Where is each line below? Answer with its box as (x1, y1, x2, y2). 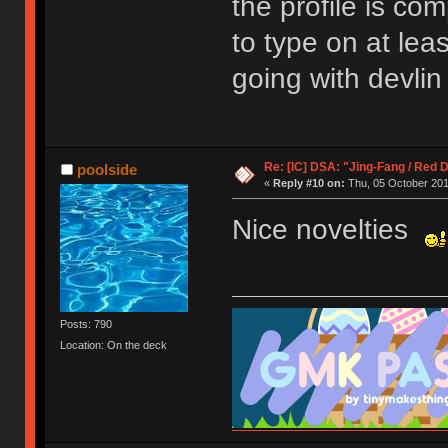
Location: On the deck (60, 338, 168, 351)
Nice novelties (231, 213, 424, 245)
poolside (76, 160, 137, 178)
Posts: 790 (60, 317, 113, 330)
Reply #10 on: (272, 176, 345, 189)
